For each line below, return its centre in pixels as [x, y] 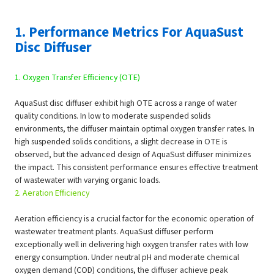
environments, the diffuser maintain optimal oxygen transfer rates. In [135, 129]
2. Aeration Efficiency [52, 194]
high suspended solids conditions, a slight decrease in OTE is [121, 142]
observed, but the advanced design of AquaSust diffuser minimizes [133, 155]
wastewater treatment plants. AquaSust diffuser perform [114, 232]
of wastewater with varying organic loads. [88, 181]
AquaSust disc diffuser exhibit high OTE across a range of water [126, 104]
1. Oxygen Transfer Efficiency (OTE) [78, 78]
